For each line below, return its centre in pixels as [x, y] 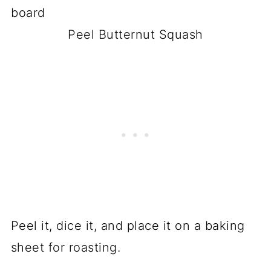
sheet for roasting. [66, 247]
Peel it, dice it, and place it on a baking [128, 225]
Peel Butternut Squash [135, 34]
